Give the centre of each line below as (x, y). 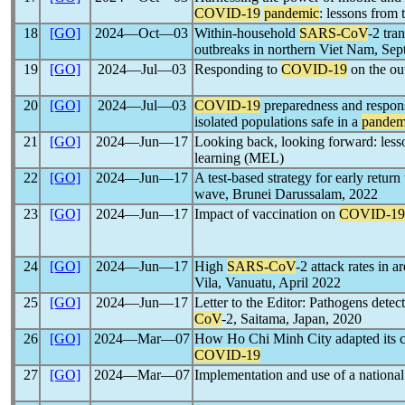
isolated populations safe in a (278, 122)
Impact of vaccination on (267, 214)
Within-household (247, 33)
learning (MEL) (239, 158)
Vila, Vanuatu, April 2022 (268, 283)
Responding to (238, 69)
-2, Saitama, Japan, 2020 (292, 319)
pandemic (292, 13)
